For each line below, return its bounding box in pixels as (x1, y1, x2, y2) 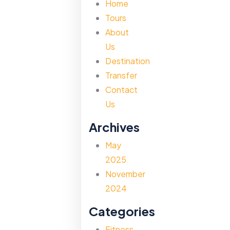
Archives (88, 119, 140, 135)
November (105, 168, 145, 179)
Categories (88, 203, 155, 219)
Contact (105, 84, 138, 95)
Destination (105, 55, 150, 66)
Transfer (105, 70, 137, 81)
